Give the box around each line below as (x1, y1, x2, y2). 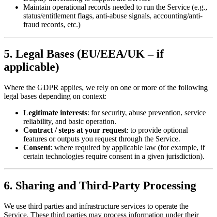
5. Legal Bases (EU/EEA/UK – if (4, 47, 164, 60)
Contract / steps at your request (23, 125, 126, 134)
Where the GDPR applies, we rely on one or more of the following (4, 83, 208, 92)
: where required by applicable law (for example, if (50, 143, 205, 152)
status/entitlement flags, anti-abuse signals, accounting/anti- (23, 11, 202, 20)
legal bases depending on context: (4, 92, 107, 100)
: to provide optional (126, 125, 188, 134)
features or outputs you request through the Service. (23, 134, 180, 143)
